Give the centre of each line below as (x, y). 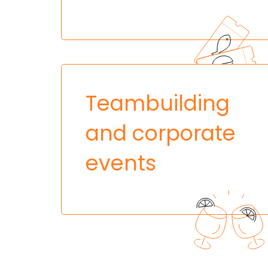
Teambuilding (158, 103)
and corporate (161, 133)
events (121, 163)
